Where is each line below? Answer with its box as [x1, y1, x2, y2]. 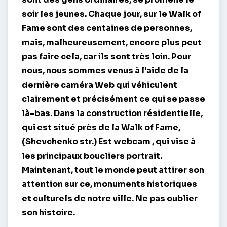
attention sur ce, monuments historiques [22, 179, 197, 190]
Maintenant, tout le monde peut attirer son [22, 165, 204, 176]
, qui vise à [152, 136, 196, 147]
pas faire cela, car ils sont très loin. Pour [22, 51, 191, 62]
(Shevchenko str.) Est [22, 136, 113, 147]
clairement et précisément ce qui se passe [22, 94, 205, 105]
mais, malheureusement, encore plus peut [22, 37, 202, 48]
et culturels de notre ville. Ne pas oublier [22, 193, 198, 204]
